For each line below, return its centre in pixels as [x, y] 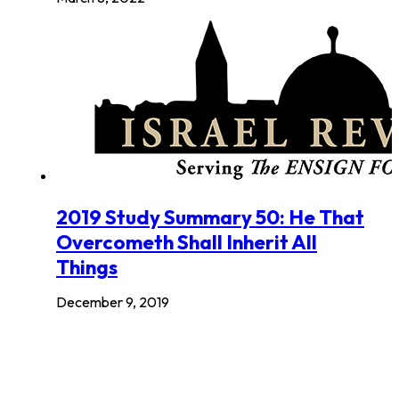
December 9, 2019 [113, 301]
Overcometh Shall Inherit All [187, 242]
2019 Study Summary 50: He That [210, 217]
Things [87, 267]
